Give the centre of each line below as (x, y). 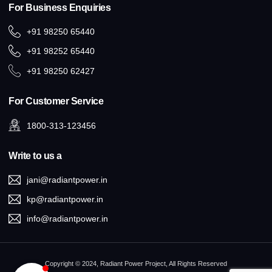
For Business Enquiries (59, 8)
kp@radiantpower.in (65, 199)
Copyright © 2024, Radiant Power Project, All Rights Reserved (136, 263)
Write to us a (35, 156)
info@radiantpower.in (67, 219)
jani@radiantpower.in (67, 180)
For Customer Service (56, 101)
